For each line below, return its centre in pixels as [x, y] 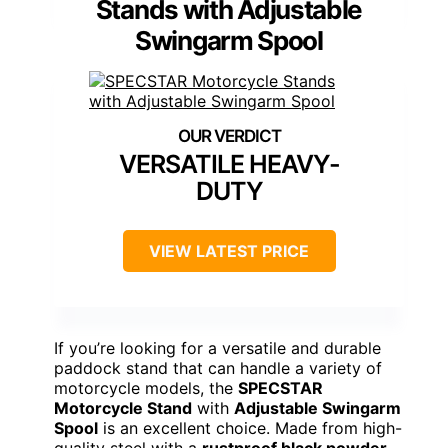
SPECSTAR [280, 387]
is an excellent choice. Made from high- [250, 427]
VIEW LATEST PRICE [229, 250]
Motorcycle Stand [123, 407]
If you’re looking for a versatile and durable [217, 347]
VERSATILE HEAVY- [229, 163]
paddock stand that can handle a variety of [218, 367]
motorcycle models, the [146, 387]
